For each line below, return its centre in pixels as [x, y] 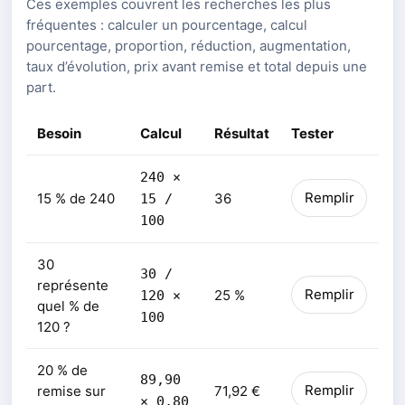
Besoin [59, 133]
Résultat [242, 133]
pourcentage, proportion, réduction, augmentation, [188, 45]
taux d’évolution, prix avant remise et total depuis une [197, 66]
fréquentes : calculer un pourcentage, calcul [167, 24]
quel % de [68, 306]
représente [73, 285]
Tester [312, 133]
